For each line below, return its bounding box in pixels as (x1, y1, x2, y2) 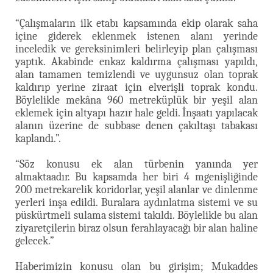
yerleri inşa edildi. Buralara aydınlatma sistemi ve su (15, 196, 258, 209)
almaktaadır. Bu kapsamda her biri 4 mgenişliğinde (15, 170, 258, 183)
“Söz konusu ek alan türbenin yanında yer (15, 157, 258, 171)
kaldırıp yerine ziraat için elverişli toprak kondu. (15, 80, 258, 94)
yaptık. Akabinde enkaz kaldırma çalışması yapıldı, (15, 55, 258, 68)
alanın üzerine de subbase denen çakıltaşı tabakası (15, 119, 258, 132)
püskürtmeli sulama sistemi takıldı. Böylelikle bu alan (15, 208, 258, 222)
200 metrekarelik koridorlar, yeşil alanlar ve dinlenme (15, 183, 258, 196)
